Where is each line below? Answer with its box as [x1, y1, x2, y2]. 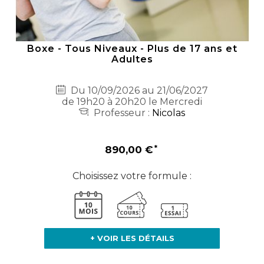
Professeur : [91, 107, 152, 119]
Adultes [111, 54, 153, 65]
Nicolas [152, 107, 185, 119]
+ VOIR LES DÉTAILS [90, 233, 174, 243]
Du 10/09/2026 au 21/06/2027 [68, 85, 208, 97]
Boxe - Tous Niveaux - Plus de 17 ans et [27, 43, 237, 55]
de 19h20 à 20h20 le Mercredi [62, 96, 202, 108]
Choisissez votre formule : [72, 170, 192, 182]
